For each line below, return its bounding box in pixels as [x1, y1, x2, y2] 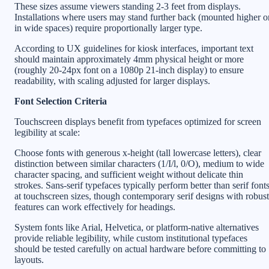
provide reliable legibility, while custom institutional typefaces [14, 232, 247, 243]
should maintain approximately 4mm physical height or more [14, 53, 244, 64]
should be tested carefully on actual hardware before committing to [14, 243, 266, 254]
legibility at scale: [14, 127, 80, 138]
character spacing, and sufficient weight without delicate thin [14, 169, 243, 180]
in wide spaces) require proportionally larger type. [14, 22, 202, 33]
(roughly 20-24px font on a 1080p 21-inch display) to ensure [14, 64, 244, 75]
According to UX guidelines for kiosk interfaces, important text [14, 43, 253, 53]
